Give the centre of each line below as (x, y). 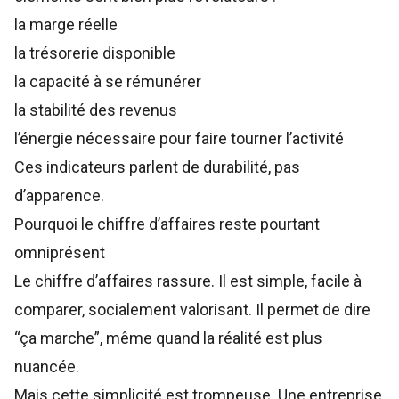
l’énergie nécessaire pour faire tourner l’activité (179, 139)
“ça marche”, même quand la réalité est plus (168, 338)
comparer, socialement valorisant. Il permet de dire (192, 310)
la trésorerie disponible (95, 53)
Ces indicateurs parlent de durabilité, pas (157, 167)
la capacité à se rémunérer (108, 82)
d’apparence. (59, 196)
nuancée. (47, 367)
